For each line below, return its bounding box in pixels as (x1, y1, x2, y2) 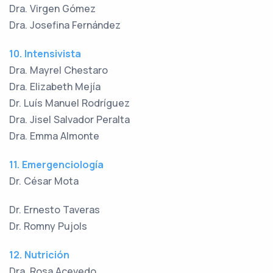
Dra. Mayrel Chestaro (9, 63, 108, 77)
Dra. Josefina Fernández (9, 18, 121, 32)
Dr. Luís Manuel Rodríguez (9, 96, 130, 110)
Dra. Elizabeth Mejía (9, 80, 101, 94)
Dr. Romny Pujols (9, 219, 87, 233)
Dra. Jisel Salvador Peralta (9, 113, 130, 127)
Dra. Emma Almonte (9, 129, 99, 143)
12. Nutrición (9, 248, 69, 262)
